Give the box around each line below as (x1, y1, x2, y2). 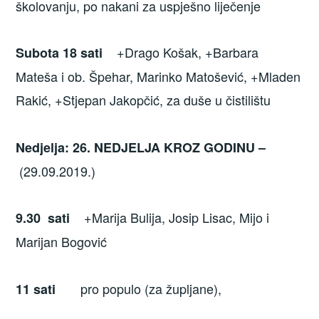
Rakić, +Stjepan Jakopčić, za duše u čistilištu (16, 90, 271, 110)
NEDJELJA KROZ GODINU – (94, 137, 266, 157)
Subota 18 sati (16, 43, 107, 63)
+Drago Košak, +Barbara (106, 43, 259, 62)
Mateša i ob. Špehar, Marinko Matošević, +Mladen (16, 67, 301, 86)
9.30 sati (16, 209, 70, 228)
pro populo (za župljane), (56, 278, 222, 298)
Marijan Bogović (16, 232, 108, 251)
